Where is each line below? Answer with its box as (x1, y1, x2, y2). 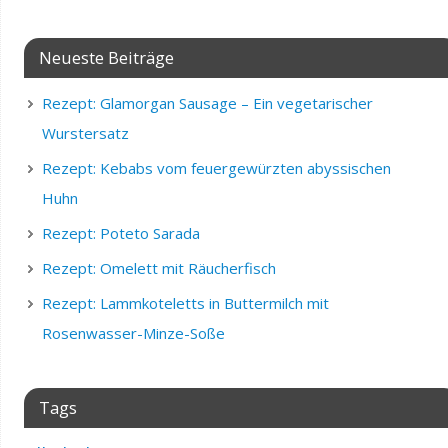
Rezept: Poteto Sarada (41, 222, 200, 243)
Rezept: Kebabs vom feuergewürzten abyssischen (41, 157, 391, 178)
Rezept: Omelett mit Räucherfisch (41, 257, 276, 278)
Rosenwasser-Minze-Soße (41, 322, 225, 343)
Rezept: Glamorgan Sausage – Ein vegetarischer (41, 92, 373, 113)
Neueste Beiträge (38, 45, 174, 69)
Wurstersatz (41, 122, 129, 143)
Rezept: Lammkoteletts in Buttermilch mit (41, 292, 329, 313)
